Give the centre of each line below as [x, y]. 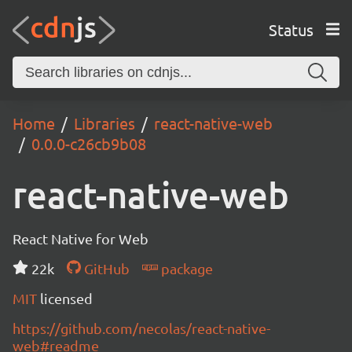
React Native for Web [81, 238]
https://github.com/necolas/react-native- [141, 328]
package [185, 268]
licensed [66, 298]
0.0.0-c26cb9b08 [89, 143]
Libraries [104, 123]
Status [291, 29]
